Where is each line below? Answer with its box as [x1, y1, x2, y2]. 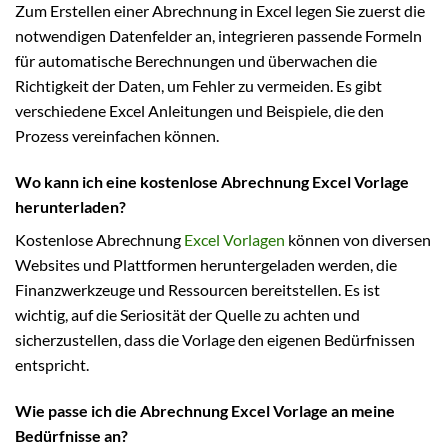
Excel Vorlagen [184, 230, 285, 250]
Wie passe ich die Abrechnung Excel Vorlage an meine [15, 400, 395, 420]
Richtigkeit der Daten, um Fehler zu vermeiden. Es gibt [15, 76, 382, 96]
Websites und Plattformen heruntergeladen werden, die [15, 255, 397, 275]
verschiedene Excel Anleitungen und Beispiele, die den [15, 101, 384, 121]
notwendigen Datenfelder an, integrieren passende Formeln [15, 26, 422, 46]
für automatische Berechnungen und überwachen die [15, 51, 377, 71]
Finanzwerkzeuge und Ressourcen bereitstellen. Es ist [15, 280, 380, 300]
